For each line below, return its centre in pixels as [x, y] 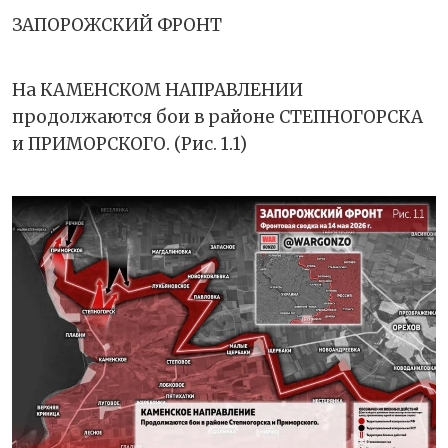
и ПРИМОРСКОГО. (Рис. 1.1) [129, 144]
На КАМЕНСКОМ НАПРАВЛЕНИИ [157, 90]
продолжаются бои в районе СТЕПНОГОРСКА [217, 117]
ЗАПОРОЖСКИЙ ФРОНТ [117, 25]
